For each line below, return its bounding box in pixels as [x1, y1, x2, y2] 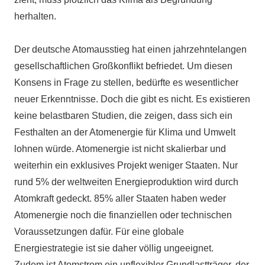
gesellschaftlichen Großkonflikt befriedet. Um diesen [14, 60, 232, 71]
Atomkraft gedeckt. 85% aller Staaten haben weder [14, 193, 226, 203]
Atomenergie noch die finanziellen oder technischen [14, 209, 232, 220]
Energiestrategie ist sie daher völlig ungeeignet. [14, 243, 214, 253]
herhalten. [14, 11, 56, 21]
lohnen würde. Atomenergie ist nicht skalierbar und [14, 143, 226, 154]
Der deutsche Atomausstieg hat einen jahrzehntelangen [14, 44, 247, 54]
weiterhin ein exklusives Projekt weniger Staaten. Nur [14, 160, 238, 170]
